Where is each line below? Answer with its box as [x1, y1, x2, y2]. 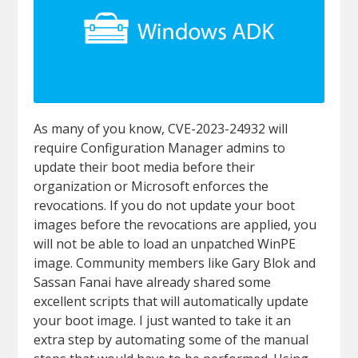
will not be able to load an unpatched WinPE [34, 234, 296, 253]
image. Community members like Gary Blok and [34, 253, 316, 272]
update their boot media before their [34, 157, 256, 176]
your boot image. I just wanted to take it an [34, 311, 292, 329]
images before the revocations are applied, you [34, 215, 317, 233]
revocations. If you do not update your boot [34, 196, 296, 214]
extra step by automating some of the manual [34, 330, 309, 348]
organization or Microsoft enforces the [34, 177, 269, 195]
